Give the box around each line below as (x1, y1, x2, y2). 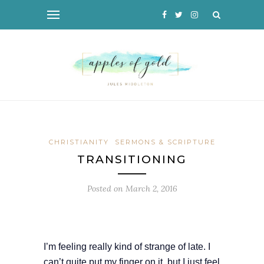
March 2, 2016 (125, 183, 177, 194)
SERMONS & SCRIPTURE (114, 138, 216, 147)
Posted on (87, 183, 126, 194)
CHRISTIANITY (48, 138, 109, 147)
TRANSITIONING (77, 153, 187, 167)
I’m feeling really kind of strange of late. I (44, 242, 210, 252)
